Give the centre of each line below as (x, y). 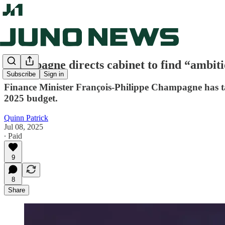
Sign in (54, 74)
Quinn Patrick (26, 118)
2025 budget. (31, 98)
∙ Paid (13, 136)
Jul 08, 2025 (24, 127)
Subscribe (21, 74)
